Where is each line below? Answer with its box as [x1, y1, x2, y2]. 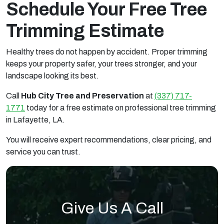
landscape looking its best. [6, 71, 99, 80]
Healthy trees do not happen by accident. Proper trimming [6, 47, 207, 56]
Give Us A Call [60, 199, 163, 217]
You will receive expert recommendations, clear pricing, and [6, 135, 211, 144]
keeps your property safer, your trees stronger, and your [6, 59, 197, 68]
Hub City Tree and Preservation [21, 91, 144, 100]
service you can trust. [6, 147, 80, 156]
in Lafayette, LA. [6, 115, 66, 124]
